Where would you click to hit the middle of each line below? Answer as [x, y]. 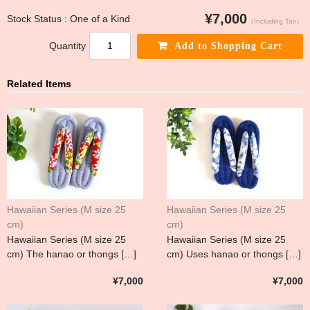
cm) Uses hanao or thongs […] [234, 254]
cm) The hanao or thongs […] [72, 254]
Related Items [39, 83]
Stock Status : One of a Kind [69, 18]
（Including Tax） [275, 21]
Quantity [68, 45]
